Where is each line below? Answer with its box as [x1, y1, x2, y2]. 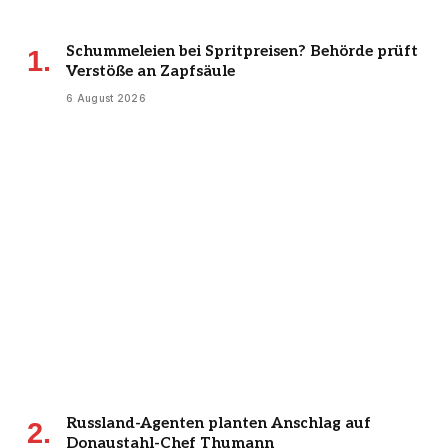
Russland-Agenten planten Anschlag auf [66, 413, 371, 432]
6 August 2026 [66, 92, 146, 105]
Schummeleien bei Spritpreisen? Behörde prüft [66, 42, 418, 61]
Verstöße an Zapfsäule [66, 62, 235, 81]
